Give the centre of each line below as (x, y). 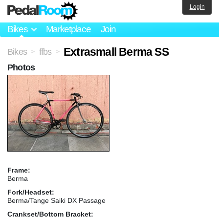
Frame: (19, 170)
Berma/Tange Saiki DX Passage (56, 200)
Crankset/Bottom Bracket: (50, 214)
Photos (21, 67)
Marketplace (68, 29)
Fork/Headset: (31, 192)
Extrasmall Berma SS (116, 52)
